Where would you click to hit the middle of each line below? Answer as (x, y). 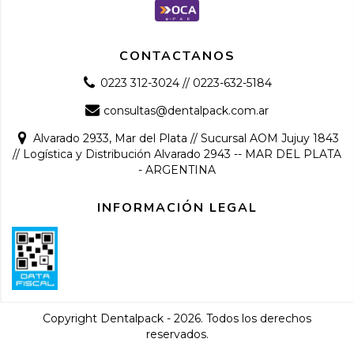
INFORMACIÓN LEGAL (177, 207)
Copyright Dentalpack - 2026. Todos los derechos (177, 318)
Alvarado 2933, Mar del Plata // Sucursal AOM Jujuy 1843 (186, 138)
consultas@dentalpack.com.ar (186, 110)
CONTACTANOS (177, 56)
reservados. (177, 334)
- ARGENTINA (177, 169)
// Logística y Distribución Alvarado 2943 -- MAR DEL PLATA (177, 154)
